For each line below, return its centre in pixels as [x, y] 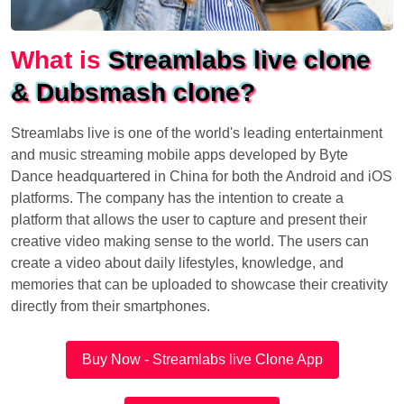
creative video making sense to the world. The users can [190, 241]
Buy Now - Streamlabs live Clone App [202, 359]
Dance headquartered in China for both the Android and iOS [202, 176]
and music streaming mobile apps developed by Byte [179, 154]
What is [60, 60]
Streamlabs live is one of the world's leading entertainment [197, 133]
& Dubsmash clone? [133, 92]
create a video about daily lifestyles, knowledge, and [177, 262]
